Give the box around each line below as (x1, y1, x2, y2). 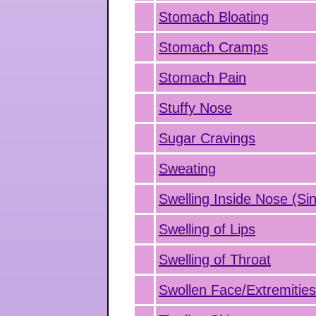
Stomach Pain (159, 70, 246, 85)
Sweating (159, 161, 216, 176)
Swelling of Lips (159, 221, 255, 237)
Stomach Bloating (159, 9, 269, 25)
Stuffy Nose (159, 100, 232, 116)
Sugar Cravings (159, 130, 255, 146)
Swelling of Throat (159, 252, 271, 267)
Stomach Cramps (159, 39, 268, 55)
